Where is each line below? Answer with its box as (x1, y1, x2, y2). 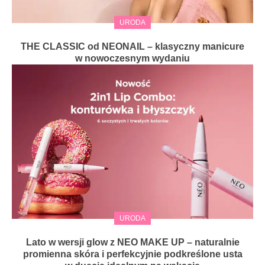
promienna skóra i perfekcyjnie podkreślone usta (22, 249, 243, 260)
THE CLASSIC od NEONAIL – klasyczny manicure (21, 41, 244, 52)
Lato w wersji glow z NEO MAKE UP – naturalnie (25, 237, 240, 248)
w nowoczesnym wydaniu (75, 53, 190, 64)
